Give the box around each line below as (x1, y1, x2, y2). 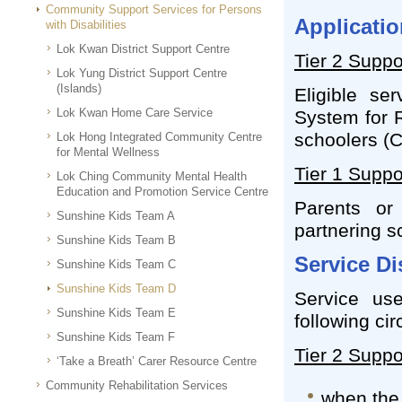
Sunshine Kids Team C (57, 258, 176, 271)
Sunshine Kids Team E (57, 306, 176, 319)
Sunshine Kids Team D (57, 282, 176, 295)
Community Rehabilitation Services (46, 379, 228, 392)
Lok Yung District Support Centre (57, 66, 227, 80)
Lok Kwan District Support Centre (57, 42, 230, 56)
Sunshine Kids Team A (57, 209, 175, 223)
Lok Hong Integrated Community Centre (57, 130, 262, 144)
